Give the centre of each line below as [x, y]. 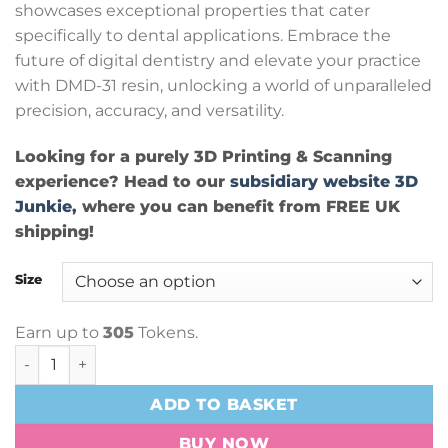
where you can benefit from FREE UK [238, 206]
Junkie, [46, 206]
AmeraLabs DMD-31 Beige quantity [144, 354]
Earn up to [59, 332]
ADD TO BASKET [224, 404]
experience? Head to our [122, 181]
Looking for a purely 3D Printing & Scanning [203, 156]
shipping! [54, 231]
